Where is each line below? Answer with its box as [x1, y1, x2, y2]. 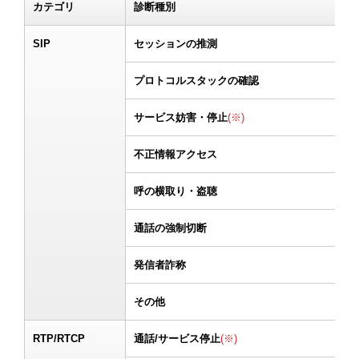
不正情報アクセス [134, 148, 217, 161]
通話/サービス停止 [134, 333, 220, 345]
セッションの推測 [134, 38, 217, 50]
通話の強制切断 [134, 222, 207, 235]
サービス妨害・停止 [134, 111, 228, 124]
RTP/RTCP [33, 333, 85, 345]
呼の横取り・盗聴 [134, 185, 217, 198]
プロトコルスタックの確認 [134, 75, 259, 87]
